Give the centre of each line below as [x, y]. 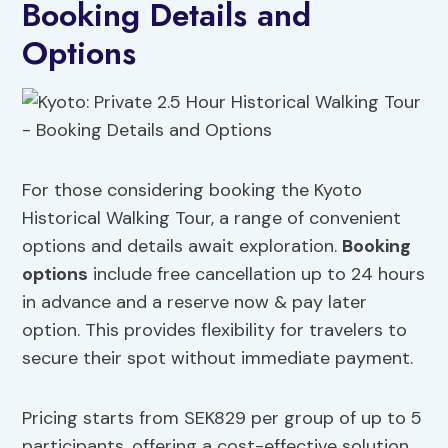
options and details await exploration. [182, 246]
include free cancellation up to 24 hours [257, 274]
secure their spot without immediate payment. [218, 358]
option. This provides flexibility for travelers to [215, 330]
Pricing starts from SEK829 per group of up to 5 [222, 418]
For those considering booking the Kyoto [192, 190]
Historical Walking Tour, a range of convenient [212, 218]
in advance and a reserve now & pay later [195, 302]
